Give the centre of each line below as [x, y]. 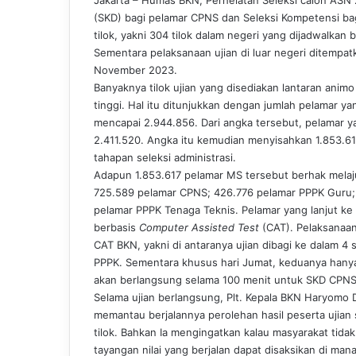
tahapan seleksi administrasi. [165, 157]
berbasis [116, 227]
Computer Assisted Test [199, 227]
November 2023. [135, 70]
